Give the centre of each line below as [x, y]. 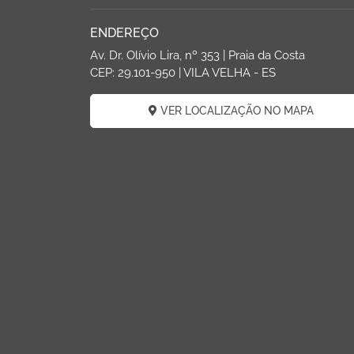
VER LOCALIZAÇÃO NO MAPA [235, 110]
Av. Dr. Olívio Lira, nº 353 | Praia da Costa [198, 55]
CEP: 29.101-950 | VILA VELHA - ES [183, 72]
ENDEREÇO [124, 32]
